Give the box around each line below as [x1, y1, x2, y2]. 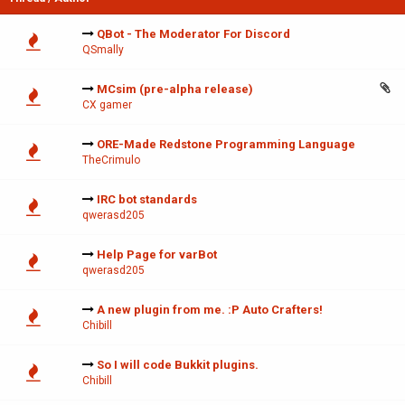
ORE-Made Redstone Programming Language [97, 137, 355, 152]
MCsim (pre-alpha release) [97, 82, 253, 97]
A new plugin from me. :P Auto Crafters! [97, 303, 323, 317]
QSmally [82, 43, 124, 57]
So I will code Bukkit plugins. [97, 358, 259, 372]
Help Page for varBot [97, 248, 217, 262]
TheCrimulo [82, 154, 140, 167]
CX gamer [82, 99, 132, 112]
